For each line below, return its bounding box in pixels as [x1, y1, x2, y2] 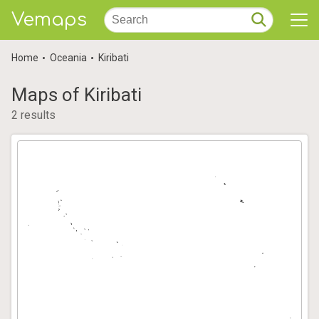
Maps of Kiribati [11, 84, 142, 105]
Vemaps [11, 9, 87, 30]
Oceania [50, 52, 87, 63]
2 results [11, 108, 56, 122]
